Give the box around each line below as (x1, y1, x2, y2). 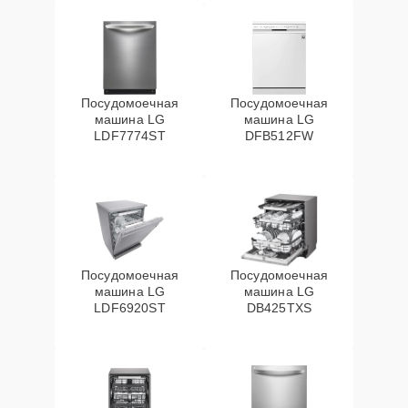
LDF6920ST (94, 301, 166, 315)
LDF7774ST (94, 128, 166, 143)
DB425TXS (246, 301, 312, 315)
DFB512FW (244, 128, 314, 143)
